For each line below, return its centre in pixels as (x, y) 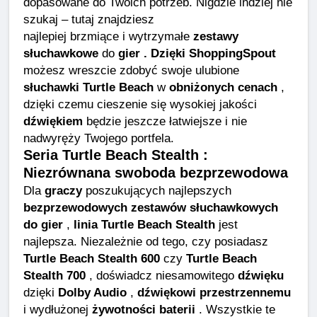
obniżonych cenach (223, 87)
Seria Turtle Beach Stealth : (116, 155)
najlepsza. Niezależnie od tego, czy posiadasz (146, 241)
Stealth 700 (54, 275)
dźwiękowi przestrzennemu (214, 292)
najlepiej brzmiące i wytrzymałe (108, 36)
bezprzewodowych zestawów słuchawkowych (151, 207)
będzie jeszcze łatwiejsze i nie (165, 121)
